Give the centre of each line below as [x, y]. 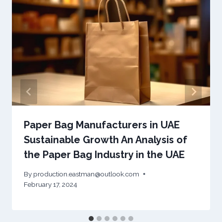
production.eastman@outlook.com [86, 174]
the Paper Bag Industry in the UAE [104, 154]
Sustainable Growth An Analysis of [106, 139]
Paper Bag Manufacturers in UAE [102, 125]
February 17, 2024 [51, 184]
